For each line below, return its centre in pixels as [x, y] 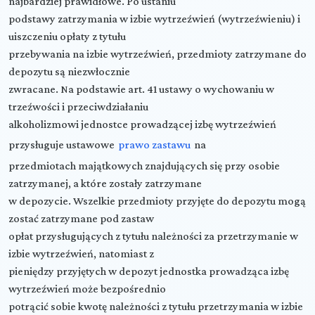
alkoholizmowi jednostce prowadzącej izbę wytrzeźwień [142, 124]
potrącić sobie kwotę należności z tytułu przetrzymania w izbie [156, 306]
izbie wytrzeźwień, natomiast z [81, 253]
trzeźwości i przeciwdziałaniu [78, 106]
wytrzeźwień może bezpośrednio [87, 288]
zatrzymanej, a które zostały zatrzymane [105, 183]
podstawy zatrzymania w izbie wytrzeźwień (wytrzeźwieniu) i [154, 18]
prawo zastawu [154, 144]
